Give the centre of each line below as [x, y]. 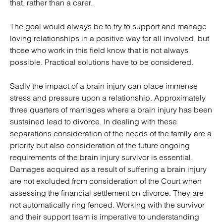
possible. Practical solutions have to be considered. [102, 62]
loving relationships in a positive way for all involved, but [110, 38]
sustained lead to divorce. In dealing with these [93, 121]
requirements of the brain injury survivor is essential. [101, 157]
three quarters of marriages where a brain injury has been [111, 110]
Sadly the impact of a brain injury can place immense [104, 86]
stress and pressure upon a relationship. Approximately [108, 98]
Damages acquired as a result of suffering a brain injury [108, 169]
